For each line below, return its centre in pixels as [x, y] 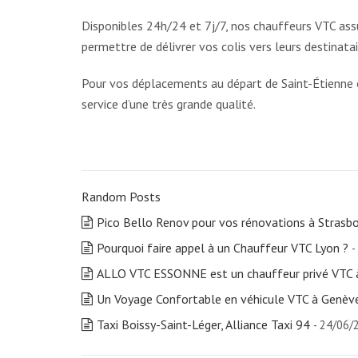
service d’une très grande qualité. [169, 104]
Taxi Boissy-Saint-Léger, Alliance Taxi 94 [203, 324]
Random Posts [121, 197]
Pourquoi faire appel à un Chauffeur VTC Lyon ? [223, 248]
